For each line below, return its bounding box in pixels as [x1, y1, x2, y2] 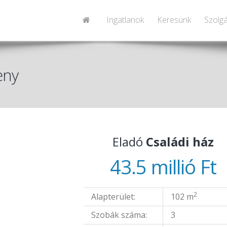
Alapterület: [91, 191, 136, 202]
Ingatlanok [106, 14, 144, 25]
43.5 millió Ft [110, 154, 217, 180]
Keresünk [157, 14, 191, 25]
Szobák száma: [91, 209, 147, 220]
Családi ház [146, 133, 214, 150]
